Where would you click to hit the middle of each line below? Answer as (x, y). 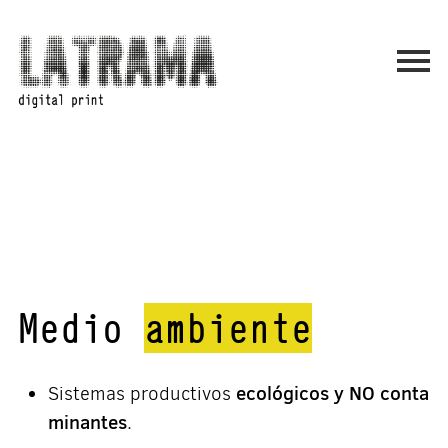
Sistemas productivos (141, 393)
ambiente (227, 328)
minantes (87, 422)
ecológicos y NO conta (332, 393)
